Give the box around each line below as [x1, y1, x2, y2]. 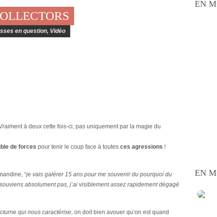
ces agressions [120, 143, 163, 151]
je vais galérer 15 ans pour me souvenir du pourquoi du [26, 171, 172, 178]
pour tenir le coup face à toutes [36, 143, 120, 151]
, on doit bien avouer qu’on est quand [71, 209, 169, 216]
